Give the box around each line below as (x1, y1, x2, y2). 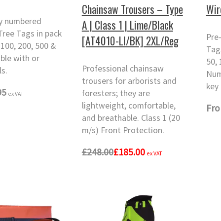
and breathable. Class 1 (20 (81, 112, 180, 124)
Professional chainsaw (81, 63, 164, 74)
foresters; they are (81, 88, 150, 99)
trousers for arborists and (81, 75, 177, 87)
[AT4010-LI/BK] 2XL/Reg (81, 33, 179, 48)
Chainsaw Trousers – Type (81, 1, 183, 17)
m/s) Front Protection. (81, 125, 164, 136)
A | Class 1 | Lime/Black (81, 17, 173, 33)
